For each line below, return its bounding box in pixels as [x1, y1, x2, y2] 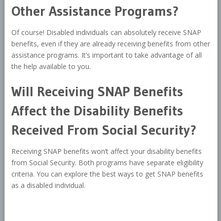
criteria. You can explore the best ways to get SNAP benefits [11, 169, 203, 179]
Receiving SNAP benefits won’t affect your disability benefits [11, 147, 202, 156]
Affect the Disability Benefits [11, 102, 183, 119]
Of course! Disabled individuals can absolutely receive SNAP [11, 28, 201, 37]
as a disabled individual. [11, 181, 85, 190]
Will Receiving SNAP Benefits [11, 83, 183, 100]
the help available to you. [11, 62, 91, 72]
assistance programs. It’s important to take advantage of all [11, 50, 202, 60]
